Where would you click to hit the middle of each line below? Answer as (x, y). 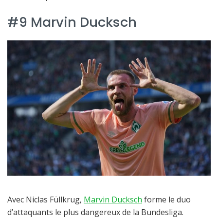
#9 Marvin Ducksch (72, 22)
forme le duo (166, 200)
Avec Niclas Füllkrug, (45, 200)
